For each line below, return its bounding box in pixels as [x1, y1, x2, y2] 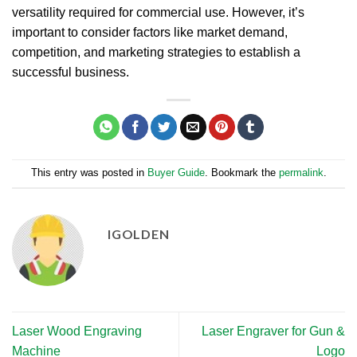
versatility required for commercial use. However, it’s [12, 5, 304, 19]
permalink [278, 166, 324, 178]
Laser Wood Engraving [12, 324, 142, 338]
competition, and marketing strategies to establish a [12, 45, 300, 59]
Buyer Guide [147, 166, 205, 178]
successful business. [12, 65, 129, 79]
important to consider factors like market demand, [12, 25, 288, 39]
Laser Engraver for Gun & [202, 324, 345, 338]
